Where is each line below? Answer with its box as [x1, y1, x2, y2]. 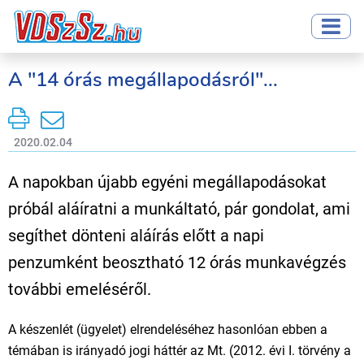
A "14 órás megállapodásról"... [8, 67, 278, 93]
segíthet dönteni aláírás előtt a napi [8, 226, 264, 245]
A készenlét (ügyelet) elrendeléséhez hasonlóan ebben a [8, 322, 327, 337]
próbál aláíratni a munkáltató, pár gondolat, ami [8, 199, 350, 219]
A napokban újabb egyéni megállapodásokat [8, 172, 327, 192]
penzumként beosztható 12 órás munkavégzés [8, 253, 346, 272]
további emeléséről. [8, 279, 151, 299]
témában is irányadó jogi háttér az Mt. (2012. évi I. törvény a [8, 343, 351, 358]
